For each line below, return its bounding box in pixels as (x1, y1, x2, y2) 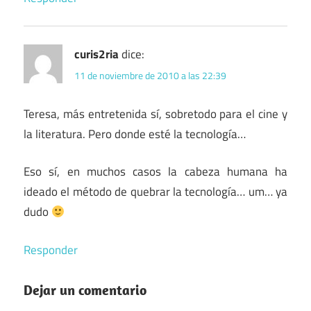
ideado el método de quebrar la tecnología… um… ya (24, 183, 287, 201)
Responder (24, 240, 78, 259)
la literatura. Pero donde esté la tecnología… (24, 124, 246, 143)
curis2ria (74, 44, 119, 63)
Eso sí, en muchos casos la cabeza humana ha (24, 162, 287, 181)
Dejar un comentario (24, 281, 146, 299)
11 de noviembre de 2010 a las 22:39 (74, 67, 226, 83)
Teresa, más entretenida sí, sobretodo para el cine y (24, 104, 287, 123)
